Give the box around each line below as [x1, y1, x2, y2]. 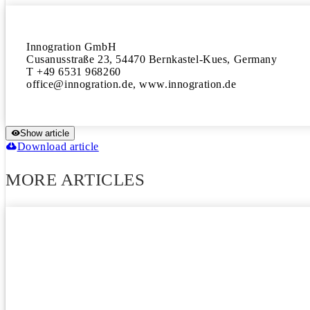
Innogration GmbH [26, 41, 117, 53]
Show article [20, 128, 69, 138]
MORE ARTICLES [6, 170, 145, 189]
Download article [17, 140, 99, 152]
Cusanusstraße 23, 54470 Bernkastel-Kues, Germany [26, 53, 277, 65]
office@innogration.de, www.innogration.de [26, 78, 237, 90]
